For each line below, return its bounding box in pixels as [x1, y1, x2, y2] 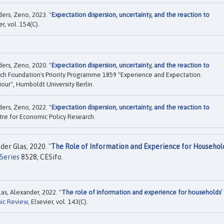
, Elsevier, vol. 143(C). [28, 198, 88, 206]
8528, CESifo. [19, 152, 63, 161]
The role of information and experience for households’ [61, 188, 222, 196]
